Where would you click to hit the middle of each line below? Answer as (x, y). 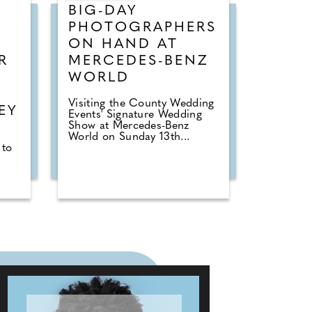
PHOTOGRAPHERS (142, 28)
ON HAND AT (123, 44)
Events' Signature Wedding (135, 115)
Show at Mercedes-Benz (129, 126)
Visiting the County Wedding (141, 103)
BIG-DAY (103, 11)
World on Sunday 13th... (129, 137)
